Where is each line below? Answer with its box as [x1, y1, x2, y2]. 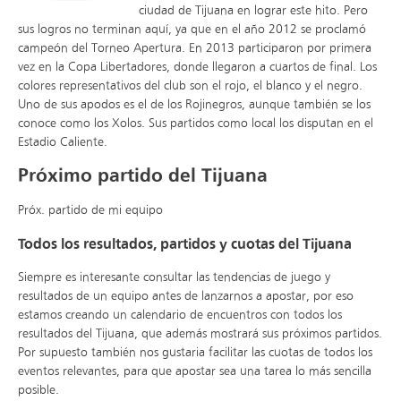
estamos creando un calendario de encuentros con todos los [18, 307, 342, 323]
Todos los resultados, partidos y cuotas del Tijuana [18, 235, 352, 252]
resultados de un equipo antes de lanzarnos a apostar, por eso [18, 288, 354, 304]
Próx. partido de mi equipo [18, 202, 163, 218]
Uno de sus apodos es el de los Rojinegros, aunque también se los [18, 96, 371, 112]
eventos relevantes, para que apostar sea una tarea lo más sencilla [18, 363, 371, 380]
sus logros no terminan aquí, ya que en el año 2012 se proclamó [18, 21, 366, 37]
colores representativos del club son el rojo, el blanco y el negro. [18, 77, 363, 93]
